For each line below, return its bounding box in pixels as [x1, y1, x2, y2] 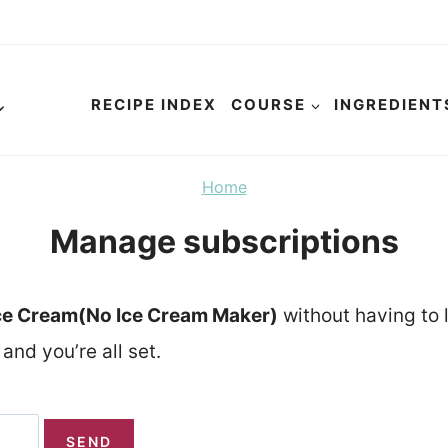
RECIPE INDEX [91, 95, 218, 114]
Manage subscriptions [49, 222, 399, 262]
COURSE [230, 95, 306, 114]
